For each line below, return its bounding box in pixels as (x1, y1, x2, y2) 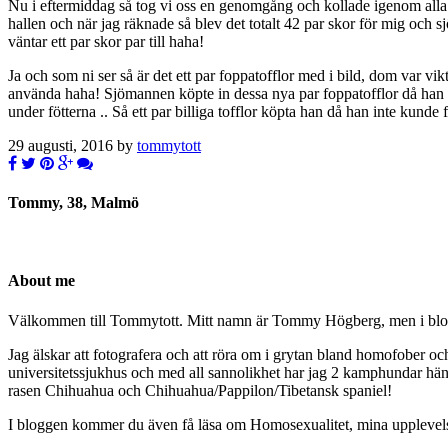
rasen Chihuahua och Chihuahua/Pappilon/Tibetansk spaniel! (8, 381, 392, 399)
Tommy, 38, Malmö (8, 193, 139, 211)
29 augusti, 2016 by (8, 136, 137, 154)
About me (8, 272, 75, 290)
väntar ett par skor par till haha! (8, 32, 204, 50)
